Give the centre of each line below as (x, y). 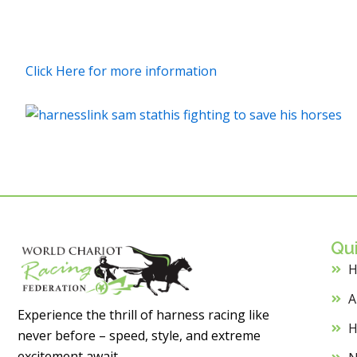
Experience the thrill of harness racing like (143, 315)
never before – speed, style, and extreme (139, 336)
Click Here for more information (122, 71)
